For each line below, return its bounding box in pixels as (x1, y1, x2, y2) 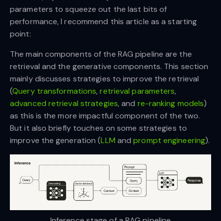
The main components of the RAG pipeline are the (10, 48, 192, 59)
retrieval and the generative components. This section (10, 61, 209, 72)
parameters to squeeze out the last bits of (10, 3, 167, 14)
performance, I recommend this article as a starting (10, 16, 197, 27)
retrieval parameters (100, 85, 175, 96)
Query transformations (12, 85, 97, 96)
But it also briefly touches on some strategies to (10, 122, 187, 133)
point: (10, 28, 31, 39)
